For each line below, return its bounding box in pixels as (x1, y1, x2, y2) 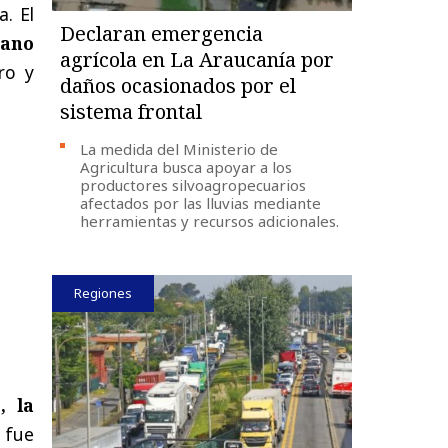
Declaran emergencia (60, 19, 264, 47)
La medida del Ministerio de (80, 138, 279, 159)
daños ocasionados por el (60, 71, 297, 99)
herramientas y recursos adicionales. (80, 210, 340, 231)
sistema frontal (60, 97, 203, 125)
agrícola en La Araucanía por (60, 45, 335, 73)
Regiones (74, 283, 133, 302)
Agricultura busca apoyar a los (80, 156, 293, 177)
